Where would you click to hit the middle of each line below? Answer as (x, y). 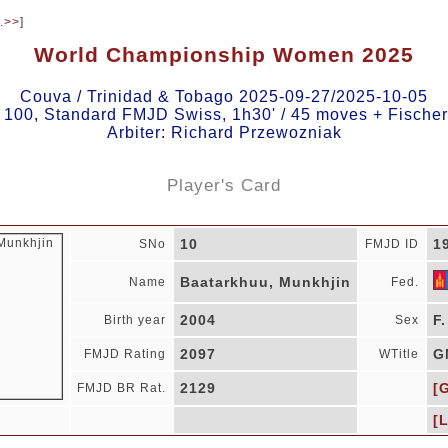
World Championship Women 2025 (224, 55)
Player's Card (224, 185)
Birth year (134, 320)
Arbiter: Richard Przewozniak (224, 133)
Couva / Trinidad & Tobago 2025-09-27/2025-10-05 (224, 97)
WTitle (398, 354)
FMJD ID (391, 244)
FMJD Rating (124, 354)
